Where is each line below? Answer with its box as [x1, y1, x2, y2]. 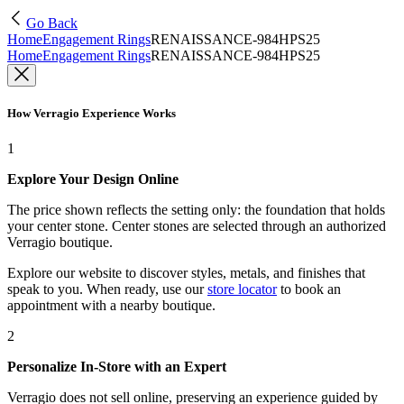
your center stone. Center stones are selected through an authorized [7, 218, 386, 234]
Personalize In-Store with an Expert [7, 359, 226, 375]
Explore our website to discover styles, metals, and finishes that [7, 265, 365, 281]
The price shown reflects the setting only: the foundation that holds [7, 202, 385, 218]
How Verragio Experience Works [7, 106, 176, 121]
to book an [277, 281, 341, 298]
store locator [207, 281, 277, 298]
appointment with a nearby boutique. [7, 298, 216, 314]
